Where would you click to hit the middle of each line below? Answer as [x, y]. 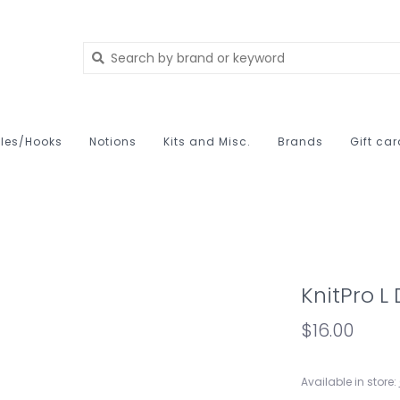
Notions [113, 142]
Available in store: [348, 381]
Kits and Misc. [207, 142]
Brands [300, 142]
